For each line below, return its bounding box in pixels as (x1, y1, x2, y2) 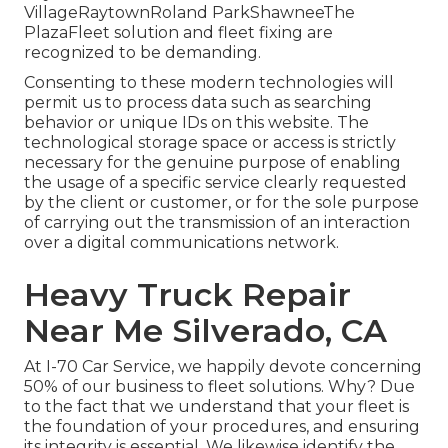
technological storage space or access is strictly (24, 133, 396, 153)
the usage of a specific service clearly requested (24, 173, 407, 193)
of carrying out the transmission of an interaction (24, 213, 410, 233)
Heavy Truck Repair (24, 275, 351, 315)
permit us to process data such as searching (24, 93, 372, 113)
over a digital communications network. (24, 233, 339, 253)
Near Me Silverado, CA (24, 311, 387, 351)
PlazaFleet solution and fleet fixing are (24, 23, 333, 43)
